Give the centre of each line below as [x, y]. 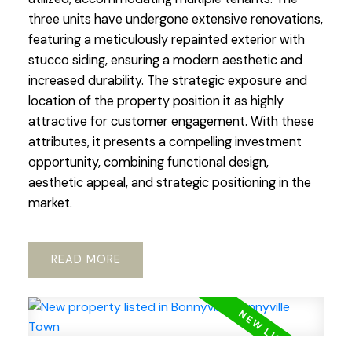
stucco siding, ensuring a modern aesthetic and [165, 60]
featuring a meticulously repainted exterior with [166, 39]
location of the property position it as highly [156, 101]
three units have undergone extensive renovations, [175, 19]
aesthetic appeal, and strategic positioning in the [169, 182]
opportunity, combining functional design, [148, 162]
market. [50, 203]
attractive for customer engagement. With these [171, 121]
